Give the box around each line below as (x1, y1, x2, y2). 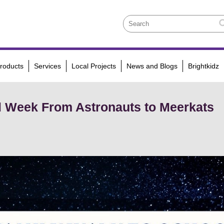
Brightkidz (187, 62, 219, 70)
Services (33, 62, 61, 70)
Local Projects (71, 62, 116, 70)
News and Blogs (126, 62, 177, 70)
